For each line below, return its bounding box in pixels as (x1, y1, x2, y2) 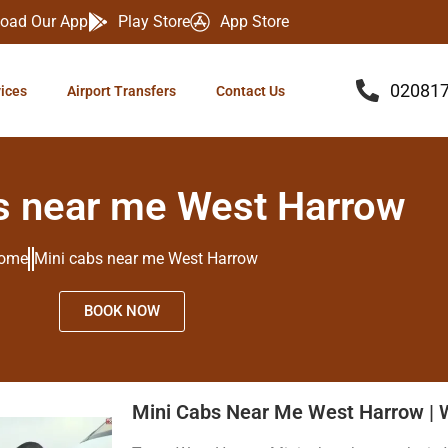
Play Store (118, 12, 190, 31)
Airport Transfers (67, 82, 177, 99)
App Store (220, 12, 289, 31)
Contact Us (216, 82, 286, 99)
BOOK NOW (84, 302, 160, 321)
